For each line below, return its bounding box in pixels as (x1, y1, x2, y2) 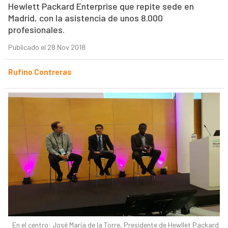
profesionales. (8, 24, 65, 36)
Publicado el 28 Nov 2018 (8, 43, 85, 52)
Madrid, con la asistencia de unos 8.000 (8, 12, 163, 24)
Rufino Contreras (8, 67, 72, 77)
